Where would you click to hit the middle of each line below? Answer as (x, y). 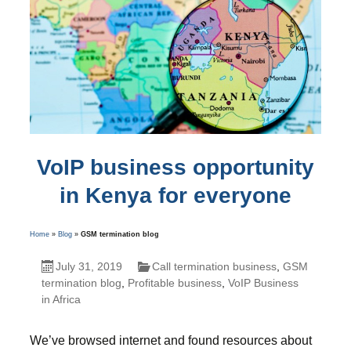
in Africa (61, 299)
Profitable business (174, 282)
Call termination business (214, 266)
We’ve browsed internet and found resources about (170, 340)
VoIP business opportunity (175, 167)
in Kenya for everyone (175, 195)
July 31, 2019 (89, 266)
